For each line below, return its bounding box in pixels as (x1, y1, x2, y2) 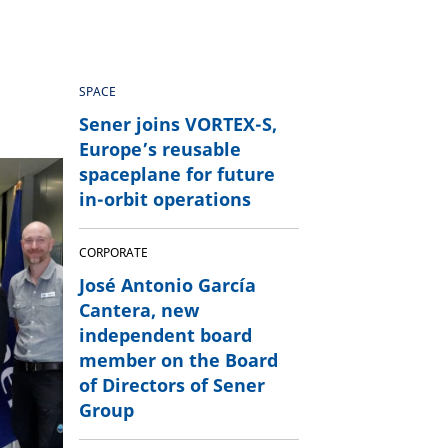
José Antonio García (78, 273, 256, 297)
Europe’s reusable (78, 137, 241, 161)
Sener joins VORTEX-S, (78, 112, 277, 136)
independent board (78, 323, 252, 347)
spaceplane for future (78, 162, 275, 186)
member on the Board (78, 348, 278, 372)
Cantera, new (78, 298, 199, 322)
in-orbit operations (78, 187, 251, 211)
